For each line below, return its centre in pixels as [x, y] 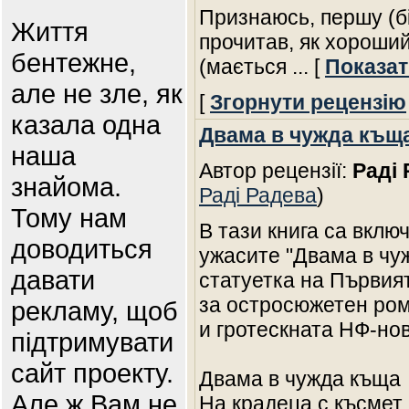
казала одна [86, 125]
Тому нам [69, 218]
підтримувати [92, 342]
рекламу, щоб [94, 311]
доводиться [82, 249]
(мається [246, 67]
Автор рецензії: [276, 171]
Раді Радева [258, 195]
